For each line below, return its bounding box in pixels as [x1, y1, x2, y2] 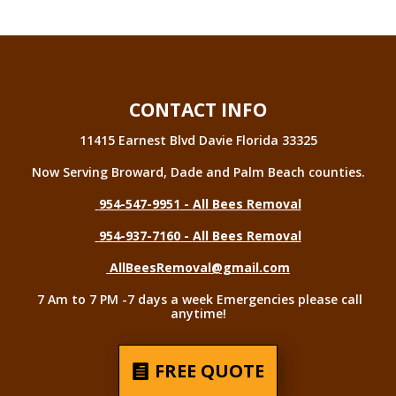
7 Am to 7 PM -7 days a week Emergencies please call [37, 291, 362, 308]
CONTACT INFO [129, 97, 267, 123]
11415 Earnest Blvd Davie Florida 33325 [79, 132, 317, 149]
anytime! [170, 305, 226, 323]
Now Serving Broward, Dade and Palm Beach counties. [31, 164, 365, 181]
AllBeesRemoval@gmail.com [110, 259, 290, 277]
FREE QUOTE [155, 359, 264, 384]
